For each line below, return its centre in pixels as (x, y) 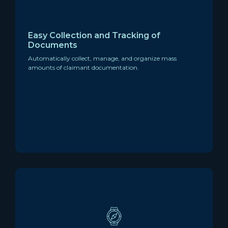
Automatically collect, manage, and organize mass (102, 58)
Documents (53, 45)
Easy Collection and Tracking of (94, 35)
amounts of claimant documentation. (83, 67)
